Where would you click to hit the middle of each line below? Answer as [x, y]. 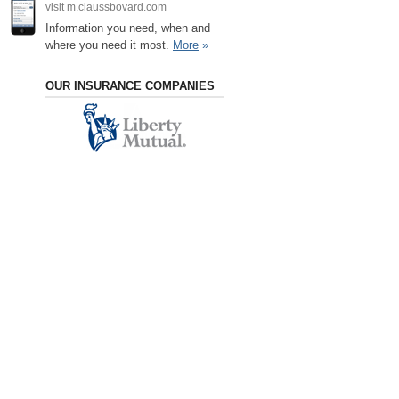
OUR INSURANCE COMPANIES [130, 85]
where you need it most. [109, 45]
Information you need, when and [128, 28]
